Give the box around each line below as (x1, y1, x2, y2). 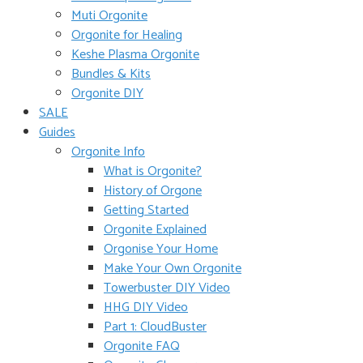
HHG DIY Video (104, 297, 188, 318)
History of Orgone (104, 180, 202, 202)
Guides (39, 122, 75, 143)
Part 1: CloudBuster (104, 316, 207, 338)
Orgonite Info (71, 141, 145, 163)
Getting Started (104, 199, 189, 221)
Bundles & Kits (71, 63, 151, 85)
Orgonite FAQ (104, 335, 180, 357)
